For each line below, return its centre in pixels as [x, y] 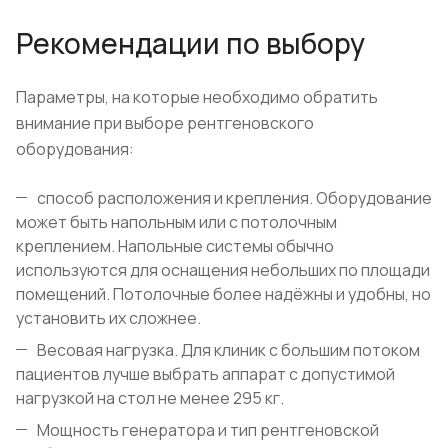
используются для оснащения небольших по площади [223, 270]
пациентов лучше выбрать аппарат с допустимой [205, 374]
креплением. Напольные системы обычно [175, 246]
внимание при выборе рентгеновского [165, 123]
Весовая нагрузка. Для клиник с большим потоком [228, 350]
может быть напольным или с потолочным [176, 222]
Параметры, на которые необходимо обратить [197, 97]
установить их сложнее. [108, 318]
